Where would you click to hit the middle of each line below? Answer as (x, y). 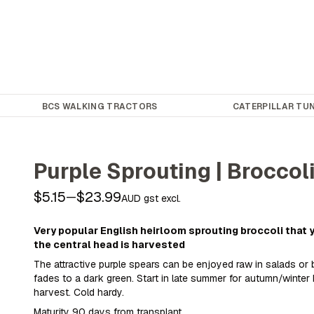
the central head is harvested (110, 245)
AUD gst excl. (151, 198)
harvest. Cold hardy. (79, 292)
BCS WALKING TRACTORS (100, 107)
